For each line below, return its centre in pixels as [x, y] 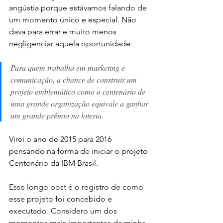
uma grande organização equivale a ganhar [80, 103]
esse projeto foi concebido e [61, 199]
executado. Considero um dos [64, 211]
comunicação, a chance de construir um [75, 79]
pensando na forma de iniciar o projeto [79, 151]
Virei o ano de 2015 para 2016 [61, 139]
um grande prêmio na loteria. [57, 115]
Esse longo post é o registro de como [77, 187]
